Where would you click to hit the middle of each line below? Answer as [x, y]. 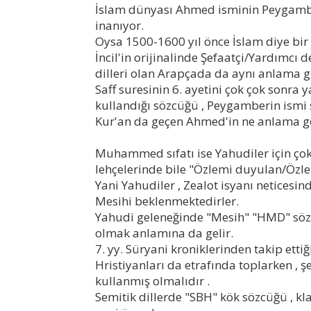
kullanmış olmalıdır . [154, 280]
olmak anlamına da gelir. [164, 233]
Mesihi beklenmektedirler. [167, 201]
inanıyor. [119, 25]
